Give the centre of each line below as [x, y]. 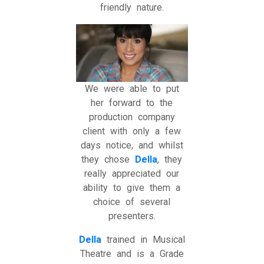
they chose [108, 159]
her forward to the [132, 103]
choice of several [132, 202]
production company [132, 117]
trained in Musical [143, 239]
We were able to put [132, 88]
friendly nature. [132, 7]
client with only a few [132, 131]
